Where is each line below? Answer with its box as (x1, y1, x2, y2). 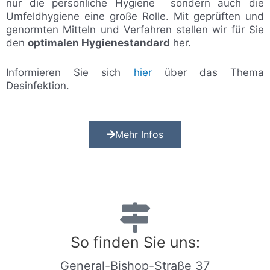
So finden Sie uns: (70, 233, 200, 252)
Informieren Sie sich (6, 66, 134, 78)
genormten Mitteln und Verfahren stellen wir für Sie (6, 23, 264, 36)
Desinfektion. (6, 79, 69, 92)
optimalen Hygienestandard (28, 36, 170, 49)
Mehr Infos (115, 128, 163, 141)
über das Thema (151, 66, 264, 78)
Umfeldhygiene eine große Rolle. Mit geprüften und (6, 10, 264, 22)
